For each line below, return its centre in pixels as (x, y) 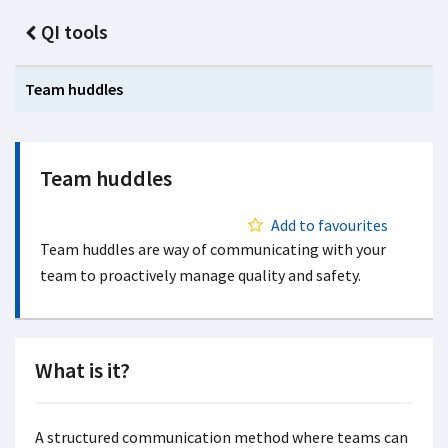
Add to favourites (329, 225)
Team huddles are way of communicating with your (213, 249)
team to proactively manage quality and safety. (200, 275)
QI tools (74, 31)
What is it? (82, 370)
